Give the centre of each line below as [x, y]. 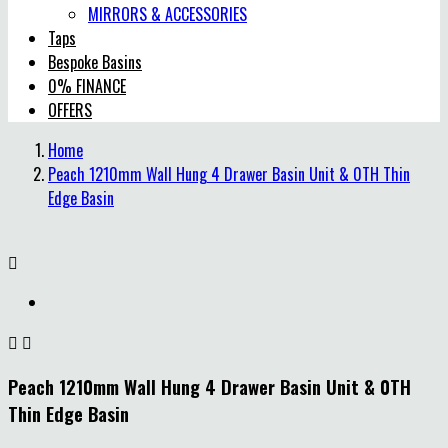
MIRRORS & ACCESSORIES [167, 14]
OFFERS [70, 110]
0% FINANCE [87, 86]
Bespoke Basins [95, 62]
